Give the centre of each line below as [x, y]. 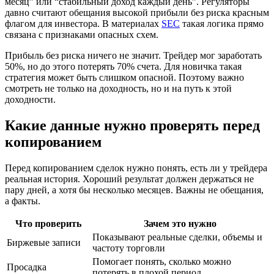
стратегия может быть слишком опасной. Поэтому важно [124, 77]
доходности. [30, 99]
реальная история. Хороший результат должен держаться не [129, 179]
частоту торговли [129, 248]
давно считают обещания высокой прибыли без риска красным [137, 12]
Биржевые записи [44, 242]
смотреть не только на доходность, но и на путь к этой [118, 88]
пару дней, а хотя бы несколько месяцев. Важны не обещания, [134, 190]
